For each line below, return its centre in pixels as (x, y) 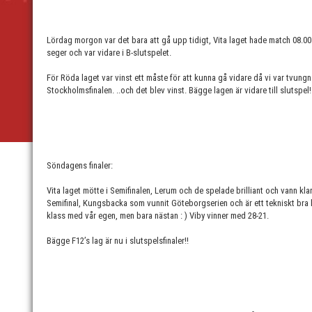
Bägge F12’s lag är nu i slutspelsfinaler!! (118, 241)
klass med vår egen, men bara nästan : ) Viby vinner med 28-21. (159, 216)
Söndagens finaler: (81, 165)
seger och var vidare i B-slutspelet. (110, 53)
